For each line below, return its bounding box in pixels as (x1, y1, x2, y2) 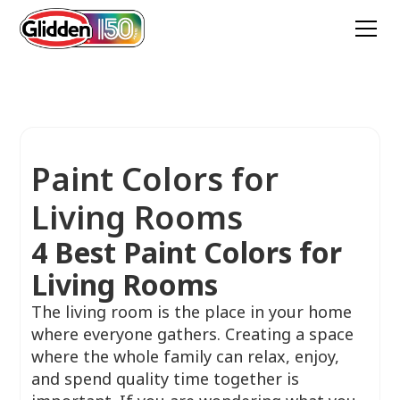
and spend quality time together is (30, 368, 299, 389)
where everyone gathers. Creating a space (30, 323, 354, 345)
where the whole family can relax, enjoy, (30, 346, 339, 367)
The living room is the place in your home (30, 301, 352, 322)
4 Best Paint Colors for (30, 233, 342, 271)
